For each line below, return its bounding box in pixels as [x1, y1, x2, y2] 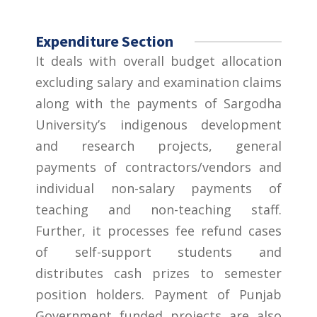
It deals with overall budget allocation [35, 52, 282, 69]
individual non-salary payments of [35, 179, 282, 197]
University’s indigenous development [35, 115, 282, 133]
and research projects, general [35, 137, 282, 154]
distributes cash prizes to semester [35, 264, 282, 282]
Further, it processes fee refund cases [35, 221, 282, 239]
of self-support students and [35, 243, 282, 260]
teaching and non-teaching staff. [35, 200, 282, 218]
